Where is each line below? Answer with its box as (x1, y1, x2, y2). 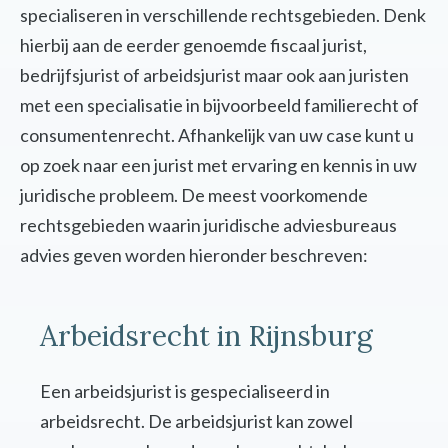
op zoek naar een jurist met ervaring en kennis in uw (20, 154, 417, 177)
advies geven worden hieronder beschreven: (20, 244, 368, 267)
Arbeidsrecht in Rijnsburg (40, 318, 373, 355)
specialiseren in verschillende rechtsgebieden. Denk (20, 4, 426, 27)
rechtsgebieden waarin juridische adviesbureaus (20, 214, 397, 237)
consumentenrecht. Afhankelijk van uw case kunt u (20, 124, 414, 147)
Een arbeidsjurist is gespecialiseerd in (40, 380, 330, 403)
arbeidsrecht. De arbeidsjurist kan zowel (40, 410, 353, 433)
